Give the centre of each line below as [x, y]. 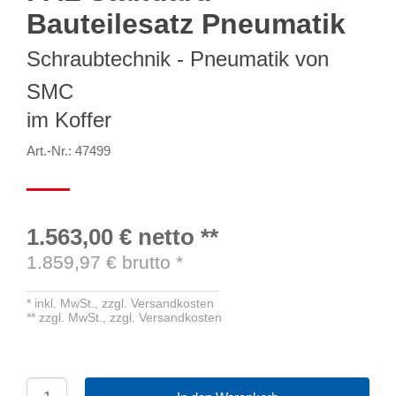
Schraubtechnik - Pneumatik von [178, 58]
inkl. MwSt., [68, 303]
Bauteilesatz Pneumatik [186, 23]
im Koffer [69, 119]
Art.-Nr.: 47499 [69, 150]
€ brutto [138, 262]
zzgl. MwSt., [74, 317]
